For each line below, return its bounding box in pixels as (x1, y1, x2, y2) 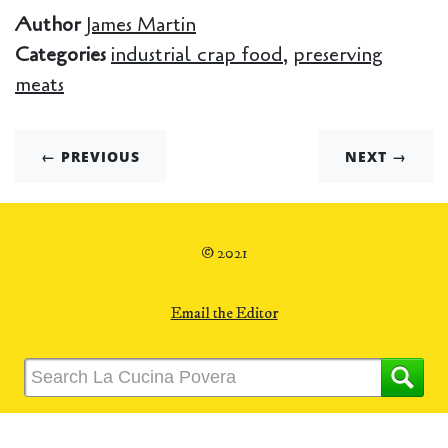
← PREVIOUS (41, 147, 140, 166)
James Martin (86, 11, 196, 38)
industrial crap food (111, 41, 283, 68)
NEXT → (345, 147, 407, 166)
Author (15, 11, 86, 38)
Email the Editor (170, 303, 278, 323)
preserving (293, 41, 383, 68)
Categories (15, 41, 111, 68)
